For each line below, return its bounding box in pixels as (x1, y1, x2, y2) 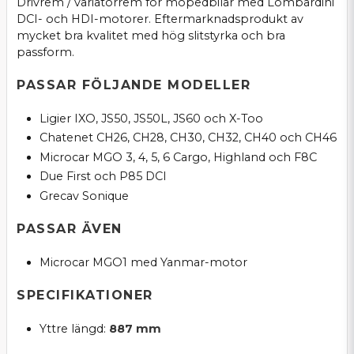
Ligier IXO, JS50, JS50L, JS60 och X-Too (39, 111, 263, 126)
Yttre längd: (39, 321, 109, 336)
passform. (17, 44, 74, 59)
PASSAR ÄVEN (17, 221, 122, 237)
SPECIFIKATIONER (17, 288, 153, 303)
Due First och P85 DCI (39, 169, 167, 184)
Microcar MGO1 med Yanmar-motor (39, 254, 247, 269)
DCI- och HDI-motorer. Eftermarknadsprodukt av (17, 11, 303, 26)
